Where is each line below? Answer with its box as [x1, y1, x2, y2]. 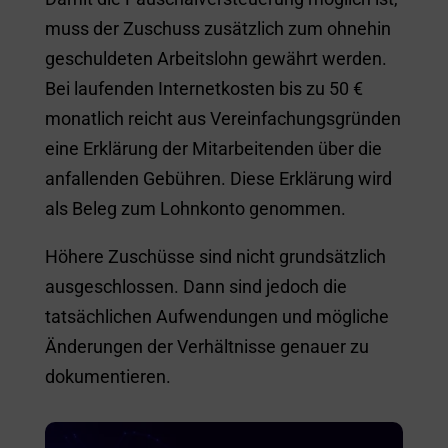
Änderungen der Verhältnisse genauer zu [44, 336, 369, 357]
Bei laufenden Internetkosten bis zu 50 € [44, 78, 363, 99]
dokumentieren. [44, 366, 171, 387]
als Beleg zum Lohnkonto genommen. [44, 198, 346, 219]
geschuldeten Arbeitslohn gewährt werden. [44, 48, 387, 69]
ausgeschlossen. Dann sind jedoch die [44, 276, 347, 297]
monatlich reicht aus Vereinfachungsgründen [44, 108, 401, 129]
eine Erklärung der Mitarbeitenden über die [44, 138, 382, 159]
